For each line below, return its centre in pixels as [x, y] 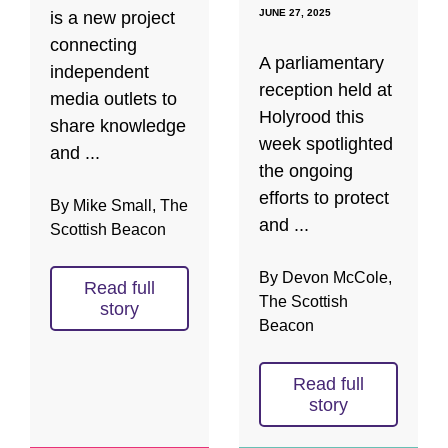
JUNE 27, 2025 [295, 13]
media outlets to [113, 99]
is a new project [112, 18]
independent [99, 72]
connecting [93, 45]
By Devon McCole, [325, 278]
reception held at [325, 90]
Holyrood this [311, 117]
